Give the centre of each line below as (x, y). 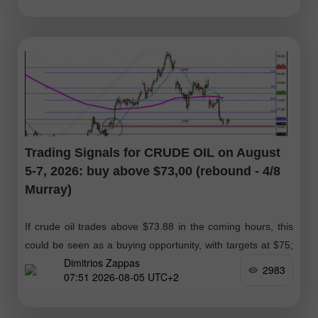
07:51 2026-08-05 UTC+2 (121, 277)
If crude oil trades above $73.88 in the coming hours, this (159, 226)
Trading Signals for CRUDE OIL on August (153, 152)
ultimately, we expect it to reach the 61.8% (119, 263)
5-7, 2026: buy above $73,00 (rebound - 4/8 (153, 171)
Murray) (48, 189)
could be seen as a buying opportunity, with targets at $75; (159, 245)
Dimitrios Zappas (102, 263)
